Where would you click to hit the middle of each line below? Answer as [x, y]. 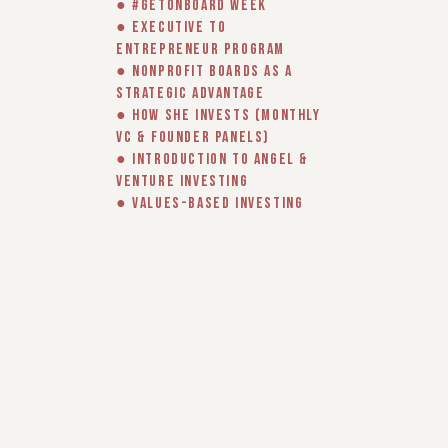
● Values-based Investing [210, 203]
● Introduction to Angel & [213, 159]
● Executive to [171, 27]
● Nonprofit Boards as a [204, 71]
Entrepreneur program [201, 49]
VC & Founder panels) [193, 137]
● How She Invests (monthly [218, 115]
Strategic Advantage [190, 93]
